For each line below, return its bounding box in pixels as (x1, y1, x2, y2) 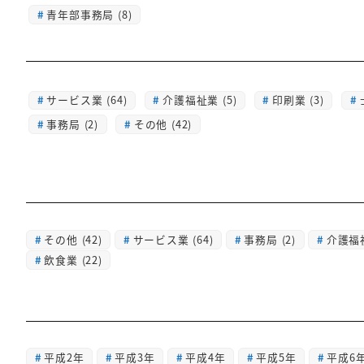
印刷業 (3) (272, 92, 324, 108)
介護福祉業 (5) (162, 92, 237, 108)
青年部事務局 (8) (46, 6, 132, 22)
